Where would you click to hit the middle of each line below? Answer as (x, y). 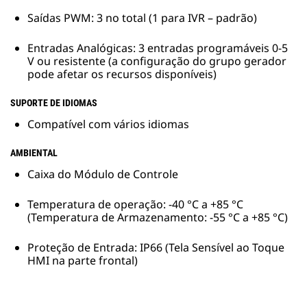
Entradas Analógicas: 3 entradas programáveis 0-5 (158, 48)
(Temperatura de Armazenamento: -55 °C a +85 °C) (158, 218)
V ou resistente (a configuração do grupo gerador (157, 61)
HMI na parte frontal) (83, 261)
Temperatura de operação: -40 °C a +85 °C (135, 205)
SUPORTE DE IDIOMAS (54, 103)
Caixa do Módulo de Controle (103, 174)
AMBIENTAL (34, 153)
